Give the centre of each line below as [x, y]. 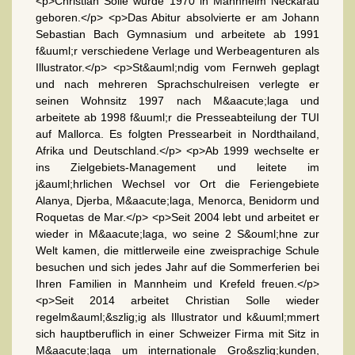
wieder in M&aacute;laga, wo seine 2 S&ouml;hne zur [177, 233]
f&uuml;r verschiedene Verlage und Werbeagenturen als [177, 50]
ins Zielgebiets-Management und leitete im [177, 167]
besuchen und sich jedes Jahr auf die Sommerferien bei [177, 267]
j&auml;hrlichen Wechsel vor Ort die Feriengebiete [177, 183]
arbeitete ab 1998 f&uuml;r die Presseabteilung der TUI [177, 117]
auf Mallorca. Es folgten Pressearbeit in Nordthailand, [177, 134]
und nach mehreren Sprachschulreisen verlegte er [177, 84]
